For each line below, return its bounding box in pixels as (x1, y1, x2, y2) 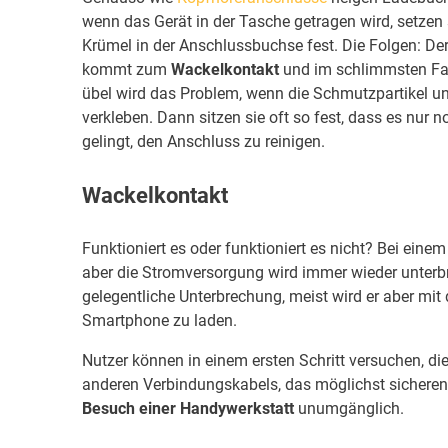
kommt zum (82, 59, 171, 79)
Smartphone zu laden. (82, 311, 237, 331)
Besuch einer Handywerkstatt (82, 399, 294, 419)
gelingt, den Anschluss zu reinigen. (82, 131, 325, 151)
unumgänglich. (294, 399, 404, 419)
